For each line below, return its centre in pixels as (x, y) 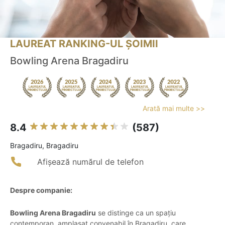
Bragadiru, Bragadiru (44, 146)
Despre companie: (41, 190)
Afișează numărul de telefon (90, 162)
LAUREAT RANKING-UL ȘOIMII (84, 44)
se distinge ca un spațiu (136, 213)
